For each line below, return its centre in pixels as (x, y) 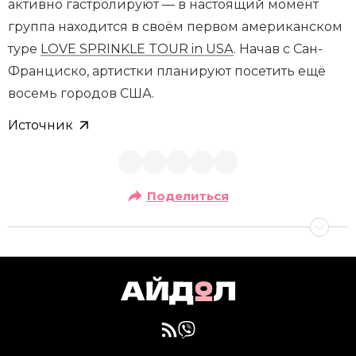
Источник (41, 125)
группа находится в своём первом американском (175, 26)
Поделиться (188, 195)
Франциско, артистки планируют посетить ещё (167, 71)
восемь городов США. (81, 93)
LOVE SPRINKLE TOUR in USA (137, 48)
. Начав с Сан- (278, 48)
